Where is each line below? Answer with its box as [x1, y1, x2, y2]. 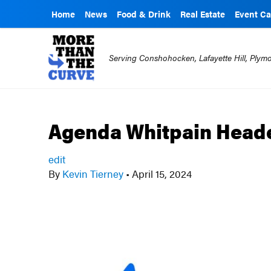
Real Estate [180, 8, 225, 20]
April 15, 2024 [129, 166, 192, 181]
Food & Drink [117, 8, 171, 20]
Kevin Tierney [60, 166, 126, 181]
